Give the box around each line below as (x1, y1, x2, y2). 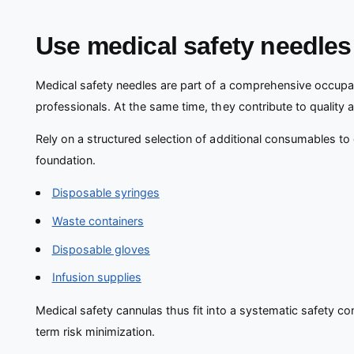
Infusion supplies (51, 270, 141, 284)
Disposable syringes (51, 186, 160, 200)
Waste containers (51, 214, 144, 228)
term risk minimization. (36, 324, 156, 338)
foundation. (36, 153, 96, 168)
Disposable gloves (51, 242, 150, 256)
